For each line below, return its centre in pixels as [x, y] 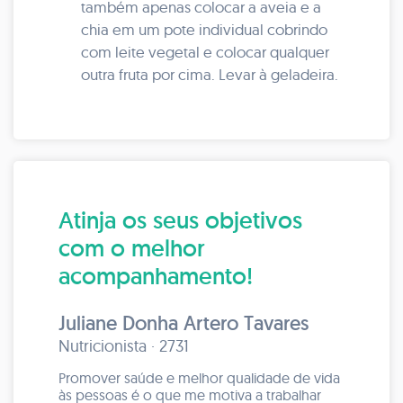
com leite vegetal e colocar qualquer [205, 52]
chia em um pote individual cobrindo [204, 29]
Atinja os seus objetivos [180, 220]
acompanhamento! [156, 276]
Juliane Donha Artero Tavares [184, 323]
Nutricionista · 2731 [124, 346]
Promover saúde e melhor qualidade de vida [199, 378]
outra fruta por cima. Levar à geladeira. [210, 74]
